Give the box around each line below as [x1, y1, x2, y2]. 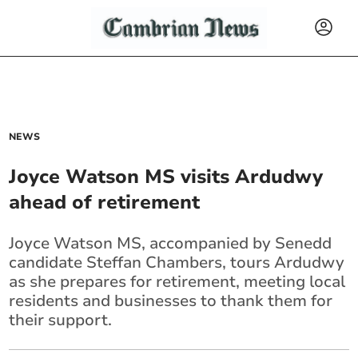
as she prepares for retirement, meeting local [9, 271, 346, 292]
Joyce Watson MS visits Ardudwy [9, 164, 324, 189]
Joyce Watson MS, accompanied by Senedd [9, 233, 332, 254]
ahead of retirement [9, 189, 201, 215]
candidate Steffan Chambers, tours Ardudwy [9, 252, 345, 273]
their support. [9, 309, 113, 331]
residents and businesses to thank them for [9, 290, 333, 312]
